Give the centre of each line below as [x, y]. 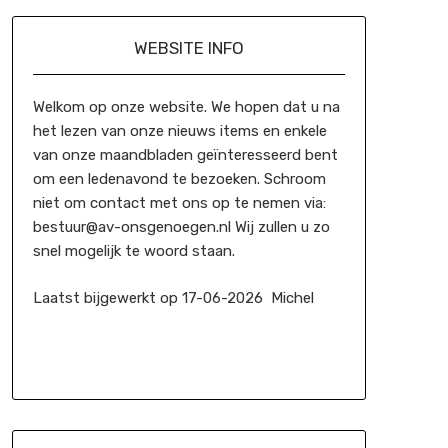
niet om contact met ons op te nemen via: [179, 203]
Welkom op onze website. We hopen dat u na [186, 107]
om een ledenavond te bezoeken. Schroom [179, 179]
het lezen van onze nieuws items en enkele [179, 131]
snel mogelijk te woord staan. [133, 251]
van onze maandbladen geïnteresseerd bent [185, 155]
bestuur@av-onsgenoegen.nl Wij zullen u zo [181, 227]
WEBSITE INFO [188, 48]
